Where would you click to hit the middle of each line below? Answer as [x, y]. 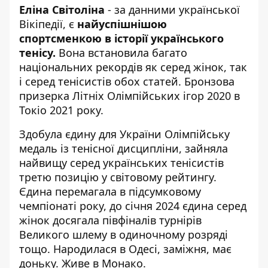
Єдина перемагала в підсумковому [110, 192]
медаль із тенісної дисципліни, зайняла [124, 149]
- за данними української [172, 10]
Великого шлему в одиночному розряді [124, 235]
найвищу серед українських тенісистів [121, 163]
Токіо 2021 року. [61, 110]
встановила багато [138, 53]
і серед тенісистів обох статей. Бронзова [127, 82]
